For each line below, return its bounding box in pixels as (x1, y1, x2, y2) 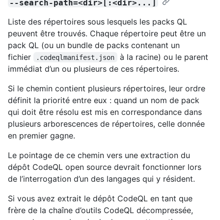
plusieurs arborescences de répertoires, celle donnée (8, 118, 205, 129)
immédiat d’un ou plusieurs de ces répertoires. (8, 63, 179, 74)
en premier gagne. (8, 130, 75, 140)
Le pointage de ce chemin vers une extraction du (8, 150, 190, 160)
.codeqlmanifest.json (36, 53, 115, 61)
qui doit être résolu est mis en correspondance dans (8, 107, 202, 117)
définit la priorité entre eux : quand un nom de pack (8, 95, 199, 105)
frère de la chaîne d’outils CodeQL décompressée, (8, 205, 193, 215)
